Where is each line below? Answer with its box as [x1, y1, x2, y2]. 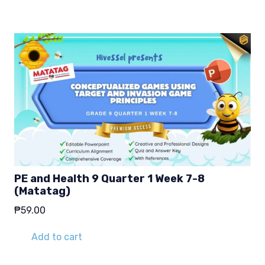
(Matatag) [14, 185, 70, 198]
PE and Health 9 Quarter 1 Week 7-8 [14, 172, 205, 186]
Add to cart [31, 231, 82, 243]
